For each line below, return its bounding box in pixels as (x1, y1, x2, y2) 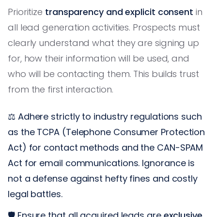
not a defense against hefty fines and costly (8, 172, 198, 185)
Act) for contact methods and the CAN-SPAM (8, 141, 203, 154)
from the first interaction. (8, 83, 113, 95)
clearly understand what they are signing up (8, 36, 200, 49)
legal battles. (8, 187, 62, 200)
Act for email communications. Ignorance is (8, 156, 195, 169)
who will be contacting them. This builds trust (8, 67, 199, 80)
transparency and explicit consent (45, 5, 194, 18)
